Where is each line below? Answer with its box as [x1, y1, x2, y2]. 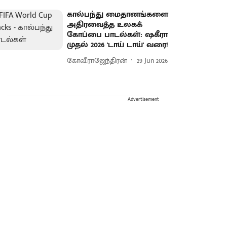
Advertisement [128, 95, 159, 103]
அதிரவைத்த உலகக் [67, 18, 143, 31]
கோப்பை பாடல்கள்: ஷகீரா [67, 28, 168, 42]
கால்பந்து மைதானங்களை [67, 8, 169, 21]
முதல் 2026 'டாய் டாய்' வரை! [67, 38, 169, 52]
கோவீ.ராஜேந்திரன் [67, 54, 128, 66]
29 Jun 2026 [137, 54, 168, 66]
